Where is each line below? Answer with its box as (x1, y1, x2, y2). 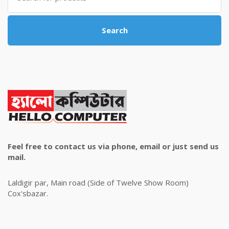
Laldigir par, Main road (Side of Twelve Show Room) (8, 177, 189, 188)
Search (101, 25, 128, 35)
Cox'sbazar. (8, 188, 48, 198)
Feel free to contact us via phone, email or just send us (8, 141, 219, 151)
